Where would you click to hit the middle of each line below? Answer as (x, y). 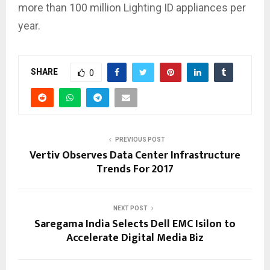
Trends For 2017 (135, 170)
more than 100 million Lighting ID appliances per (132, 8)
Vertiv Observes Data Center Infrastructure (135, 156)
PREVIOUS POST (140, 140)
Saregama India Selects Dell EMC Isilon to (135, 224)
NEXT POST (130, 209)
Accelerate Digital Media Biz (135, 238)
